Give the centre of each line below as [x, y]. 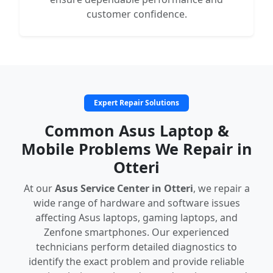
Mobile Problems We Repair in [136, 148]
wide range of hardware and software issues [136, 203]
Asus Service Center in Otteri [124, 188]
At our [39, 188]
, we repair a [221, 188]
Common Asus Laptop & [136, 130]
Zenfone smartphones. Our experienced [136, 232]
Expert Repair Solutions [136, 102]
